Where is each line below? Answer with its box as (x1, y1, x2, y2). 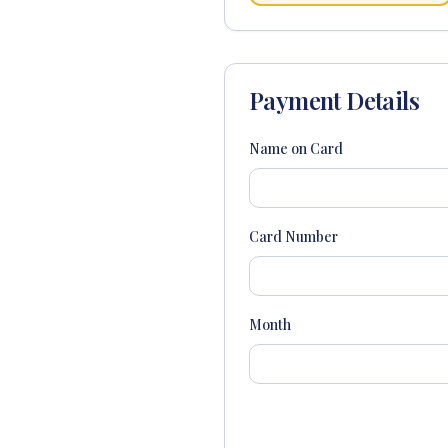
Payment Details (249, 84, 419, 116)
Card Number (249, 227, 338, 246)
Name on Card (249, 139, 343, 158)
